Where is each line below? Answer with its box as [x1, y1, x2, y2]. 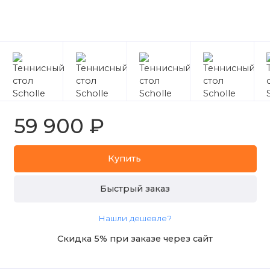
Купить [108, 153, 142, 165]
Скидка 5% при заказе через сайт [57, 233, 213, 244]
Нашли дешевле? [98, 213, 172, 223]
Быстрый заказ [100, 183, 170, 194]
